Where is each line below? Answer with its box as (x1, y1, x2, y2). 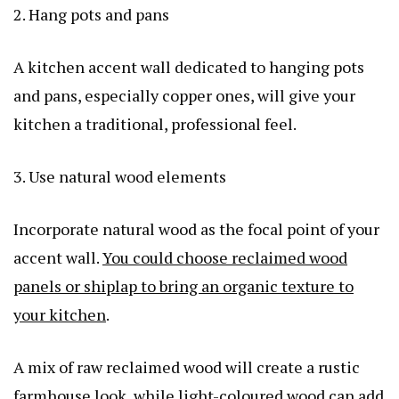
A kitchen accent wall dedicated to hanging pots (13, 56, 364, 78)
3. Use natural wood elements (13, 166, 226, 188)
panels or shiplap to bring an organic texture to (13, 275, 354, 297)
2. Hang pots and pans (13, 4, 169, 26)
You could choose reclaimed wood (102, 247, 347, 269)
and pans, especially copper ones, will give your (13, 85, 355, 107)
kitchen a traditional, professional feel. (13, 113, 297, 135)
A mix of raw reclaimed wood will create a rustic (13, 356, 360, 379)
